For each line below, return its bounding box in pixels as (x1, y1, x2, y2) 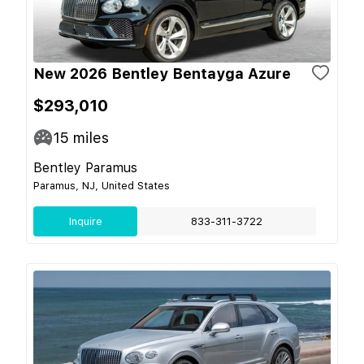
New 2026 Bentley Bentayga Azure (33, 64, 291, 82)
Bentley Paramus (33, 159, 137, 175)
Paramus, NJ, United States (33, 179, 170, 192)
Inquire (68, 214, 102, 227)
